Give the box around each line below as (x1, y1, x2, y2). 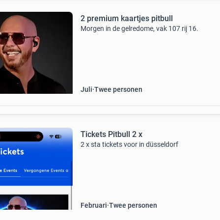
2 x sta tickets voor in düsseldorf (80, 140, 178, 148)
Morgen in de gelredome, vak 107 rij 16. (80, 25, 198, 32)
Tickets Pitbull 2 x (80, 130, 142, 139)
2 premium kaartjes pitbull (80, 14, 173, 23)
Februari (80, 201, 107, 209)
